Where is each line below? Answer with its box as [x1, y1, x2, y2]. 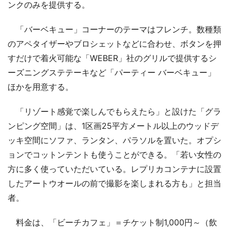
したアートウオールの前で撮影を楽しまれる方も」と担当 [8, 178, 221, 188]
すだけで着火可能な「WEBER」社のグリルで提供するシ [8, 52, 217, 63]
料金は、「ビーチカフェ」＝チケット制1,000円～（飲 [8, 217, 217, 227]
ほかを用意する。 [8, 81, 73, 92]
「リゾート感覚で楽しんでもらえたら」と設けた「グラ [8, 106, 221, 117]
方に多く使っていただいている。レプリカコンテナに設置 [8, 163, 221, 174]
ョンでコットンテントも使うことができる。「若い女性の [8, 149, 221, 160]
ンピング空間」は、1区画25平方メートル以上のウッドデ [8, 120, 219, 131]
